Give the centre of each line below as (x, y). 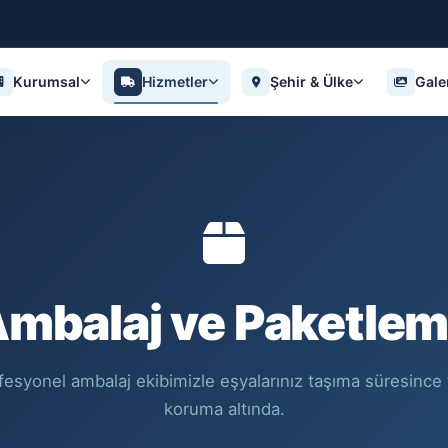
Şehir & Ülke (311, 81)
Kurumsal (46, 81)
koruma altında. (224, 409)
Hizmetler (174, 81)
